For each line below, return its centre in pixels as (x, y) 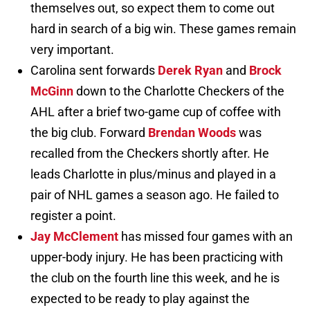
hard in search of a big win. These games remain (163, 29)
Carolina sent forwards (94, 71)
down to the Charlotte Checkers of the (179, 91)
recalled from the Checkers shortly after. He (150, 154)
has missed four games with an (206, 237)
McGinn (52, 91)
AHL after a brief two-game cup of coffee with (156, 112)
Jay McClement (74, 237)
